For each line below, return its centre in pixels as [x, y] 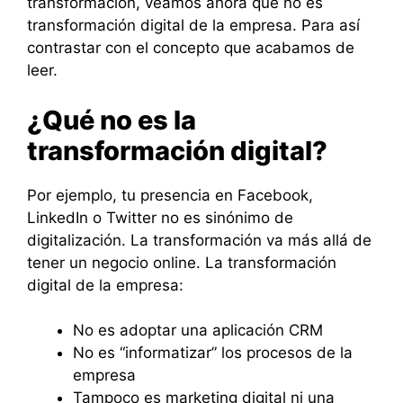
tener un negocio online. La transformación [182, 262]
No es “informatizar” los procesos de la [213, 353]
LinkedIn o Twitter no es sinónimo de [160, 217]
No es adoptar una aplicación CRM [198, 331]
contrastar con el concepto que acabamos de [191, 48]
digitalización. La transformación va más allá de [199, 240]
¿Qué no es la [112, 120]
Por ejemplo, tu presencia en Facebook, [170, 195]
